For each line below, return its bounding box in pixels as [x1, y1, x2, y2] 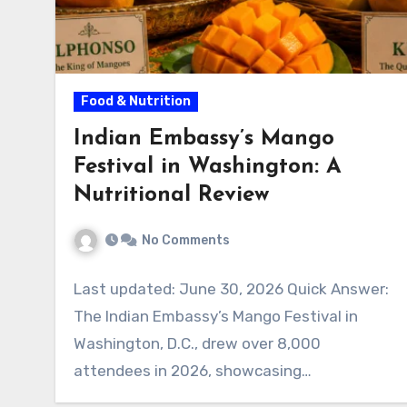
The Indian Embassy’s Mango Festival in [74, 306, 358, 325]
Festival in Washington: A [74, 156, 342, 178]
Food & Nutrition [81, 94, 191, 109]
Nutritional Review [74, 184, 269, 206]
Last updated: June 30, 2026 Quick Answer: [74, 279, 389, 298]
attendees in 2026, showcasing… [74, 361, 312, 380]
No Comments [142, 232, 230, 248]
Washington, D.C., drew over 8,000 [74, 333, 321, 352]
